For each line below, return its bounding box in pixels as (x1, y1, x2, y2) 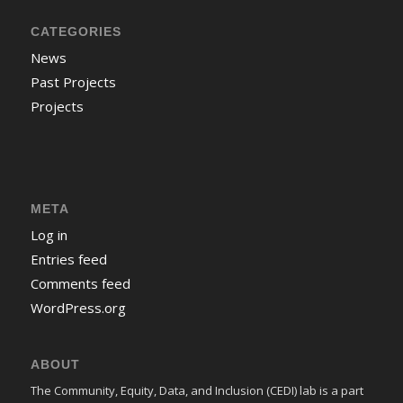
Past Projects (30, 73, 116, 92)
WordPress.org (30, 298, 126, 317)
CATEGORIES (30, 24, 121, 40)
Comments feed (30, 273, 130, 292)
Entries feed (30, 249, 107, 268)
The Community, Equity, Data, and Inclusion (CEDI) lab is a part (30, 381, 363, 399)
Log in (30, 225, 67, 244)
